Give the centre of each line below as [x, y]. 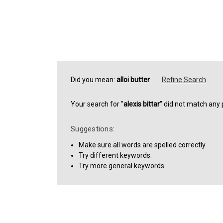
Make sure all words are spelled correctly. [143, 145]
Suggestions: [93, 129]
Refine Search [184, 79]
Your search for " [97, 104]
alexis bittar [142, 104]
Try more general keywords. [122, 166]
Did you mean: [94, 79]
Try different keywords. [115, 155]
